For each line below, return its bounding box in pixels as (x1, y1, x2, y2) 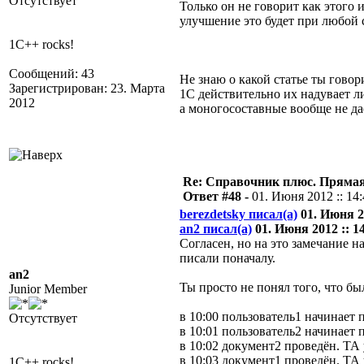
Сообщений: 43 (9, 67, 94, 80)
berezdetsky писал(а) (180, 207, 297, 221)
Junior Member (9, 282, 87, 296)
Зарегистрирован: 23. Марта (9, 81, 165, 95)
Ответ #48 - (183, 189, 252, 203)
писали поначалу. (180, 251, 275, 265)
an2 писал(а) (180, 222, 252, 236)
